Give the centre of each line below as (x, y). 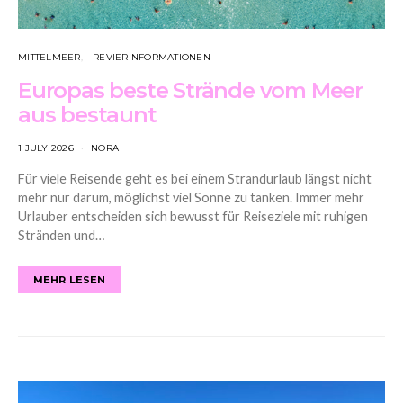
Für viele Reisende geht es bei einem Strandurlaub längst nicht (195, 178)
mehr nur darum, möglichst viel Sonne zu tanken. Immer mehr (191, 197)
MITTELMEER (49, 57)
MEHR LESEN (70, 279)
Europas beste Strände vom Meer (190, 90)
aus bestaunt (87, 114)
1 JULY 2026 (46, 148)
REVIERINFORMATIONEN (152, 57)
